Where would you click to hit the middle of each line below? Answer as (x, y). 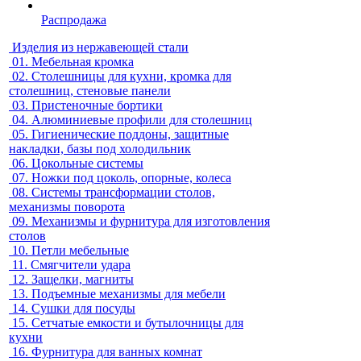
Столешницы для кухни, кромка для (131, 76)
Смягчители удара (81, 265)
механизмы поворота (67, 207)
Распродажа (74, 20)
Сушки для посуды (83, 308)
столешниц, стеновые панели (90, 91)
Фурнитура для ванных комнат (117, 352)
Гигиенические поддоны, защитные (130, 134)
